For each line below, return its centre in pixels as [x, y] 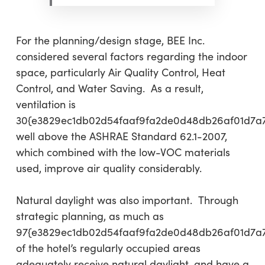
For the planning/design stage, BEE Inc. [110, 40]
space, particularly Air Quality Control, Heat [120, 72]
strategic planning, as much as [90, 216]
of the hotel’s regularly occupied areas [108, 248]
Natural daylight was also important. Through [127, 200]
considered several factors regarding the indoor [131, 56]
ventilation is [46, 104]
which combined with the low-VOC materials [123, 152]
